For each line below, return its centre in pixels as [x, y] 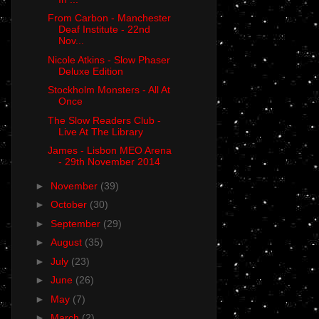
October [70, 205]
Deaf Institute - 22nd [104, 30]
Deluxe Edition [90, 71]
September [77, 223]
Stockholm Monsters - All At [109, 90]
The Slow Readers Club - [104, 120]
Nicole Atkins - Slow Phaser [109, 59]
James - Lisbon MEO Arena [109, 151]
